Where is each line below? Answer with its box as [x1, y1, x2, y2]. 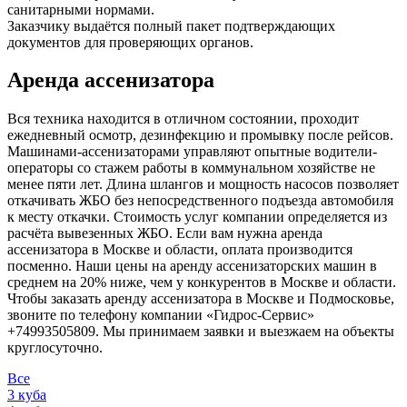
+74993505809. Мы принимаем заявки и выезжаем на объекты [7, 323, 394, 340]
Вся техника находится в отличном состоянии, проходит [7, 111, 359, 127]
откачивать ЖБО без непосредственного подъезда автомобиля [7, 193, 393, 209]
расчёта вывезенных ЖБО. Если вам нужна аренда [7, 225, 323, 242]
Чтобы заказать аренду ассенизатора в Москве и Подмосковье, [7, 291, 394, 307]
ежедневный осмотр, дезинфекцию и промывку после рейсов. [7, 127, 393, 144]
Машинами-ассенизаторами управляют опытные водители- [7, 144, 377, 160]
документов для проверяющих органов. [7, 34, 253, 50]
